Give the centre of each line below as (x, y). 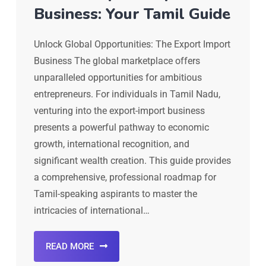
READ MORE (70, 246)
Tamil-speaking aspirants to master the (115, 194)
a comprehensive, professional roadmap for (125, 177)
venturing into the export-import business (119, 110)
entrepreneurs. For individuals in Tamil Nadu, (127, 94)
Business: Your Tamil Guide (132, 14)
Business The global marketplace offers (117, 61)
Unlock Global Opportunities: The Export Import (132, 44)
